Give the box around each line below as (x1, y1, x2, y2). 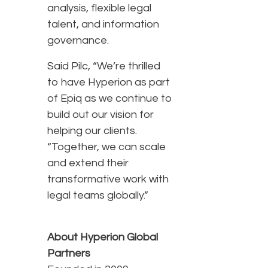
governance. (47, 35, 109, 47)
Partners (47, 248, 90, 260)
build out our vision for (47, 109, 154, 121)
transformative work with (47, 173, 169, 185)
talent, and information (47, 19, 159, 31)
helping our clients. (47, 125, 137, 137)
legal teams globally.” (47, 190, 153, 202)
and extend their (47, 157, 129, 169)
